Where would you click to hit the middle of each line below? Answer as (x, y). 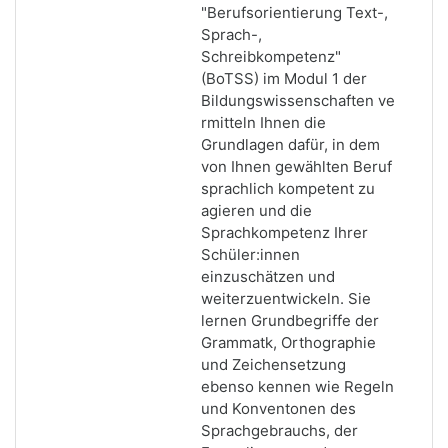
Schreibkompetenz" (271, 56)
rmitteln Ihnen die (263, 122)
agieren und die (256, 210)
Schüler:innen (250, 254)
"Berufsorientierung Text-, (294, 12)
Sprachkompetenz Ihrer (284, 232)
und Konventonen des (278, 408)
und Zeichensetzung (273, 364)
